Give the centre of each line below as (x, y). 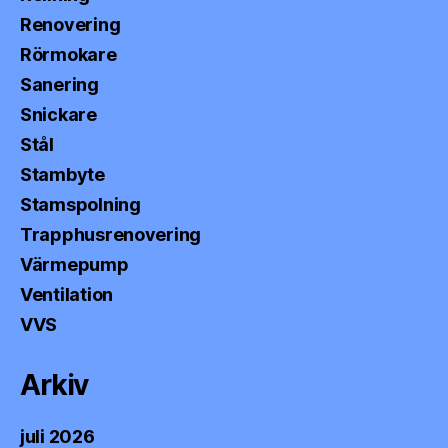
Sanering (59, 84)
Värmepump (74, 264)
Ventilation (67, 294)
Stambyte (62, 174)
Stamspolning (80, 204)
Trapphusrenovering (111, 234)
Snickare (58, 114)
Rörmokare (68, 54)
